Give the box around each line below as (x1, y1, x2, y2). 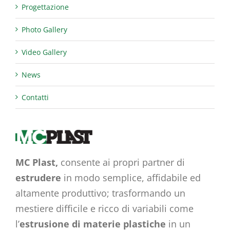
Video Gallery (22, 47, 67, 57)
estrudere (15, 171, 61, 184)
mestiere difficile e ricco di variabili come (15, 202, 194, 215)
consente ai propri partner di (57, 156, 185, 169)
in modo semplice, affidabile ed (61, 171, 201, 184)
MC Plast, (15, 156, 58, 169)
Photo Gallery (22, 25, 67, 35)
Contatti (22, 92, 49, 103)
